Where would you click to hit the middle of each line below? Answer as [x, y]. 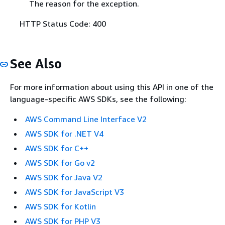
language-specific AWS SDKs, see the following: [98, 99]
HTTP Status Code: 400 [63, 23]
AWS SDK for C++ [57, 148]
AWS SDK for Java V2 [64, 178]
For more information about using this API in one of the [112, 87]
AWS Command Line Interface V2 [86, 119]
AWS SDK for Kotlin [61, 207]
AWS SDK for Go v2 [60, 163]
